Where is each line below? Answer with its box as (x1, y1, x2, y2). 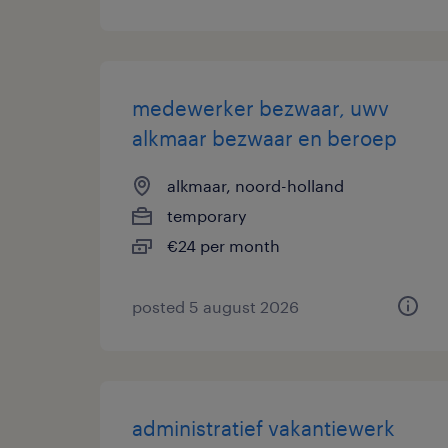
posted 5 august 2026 (132, 297, 299, 316)
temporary (167, 206, 247, 225)
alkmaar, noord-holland (167, 176, 344, 195)
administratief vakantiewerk (132, 416, 395, 440)
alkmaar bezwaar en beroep (132, 126, 397, 150)
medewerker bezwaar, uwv (132, 96, 389, 120)
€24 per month (167, 236, 280, 255)
